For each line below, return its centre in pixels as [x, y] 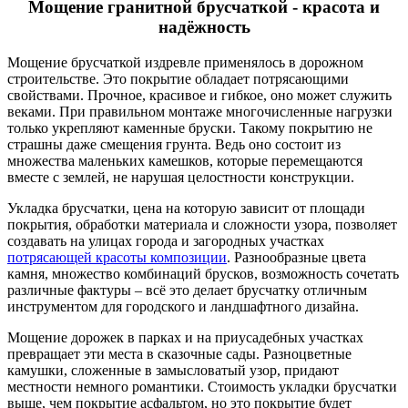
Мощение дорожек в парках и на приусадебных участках [185, 338]
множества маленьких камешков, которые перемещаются [185, 161]
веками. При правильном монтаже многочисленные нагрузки [200, 112]
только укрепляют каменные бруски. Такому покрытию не [190, 128]
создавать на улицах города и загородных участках [166, 241]
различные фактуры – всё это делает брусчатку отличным [187, 291]
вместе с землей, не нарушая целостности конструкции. [181, 178]
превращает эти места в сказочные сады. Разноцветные [179, 354]
